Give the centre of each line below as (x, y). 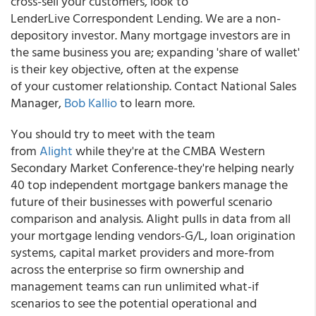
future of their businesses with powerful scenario (141, 201)
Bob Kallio (91, 103)
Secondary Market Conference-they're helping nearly (152, 168)
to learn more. (157, 103)
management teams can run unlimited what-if (135, 286)
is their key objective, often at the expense (124, 69)
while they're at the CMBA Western (169, 151)
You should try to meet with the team (113, 134)
